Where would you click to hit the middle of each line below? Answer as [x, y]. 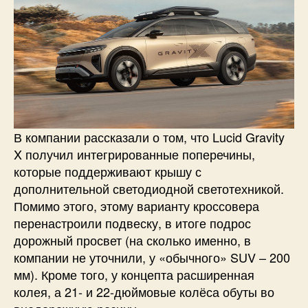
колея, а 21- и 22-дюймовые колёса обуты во [144, 291]
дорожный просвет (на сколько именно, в [132, 240]
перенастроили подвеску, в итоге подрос [132, 222]
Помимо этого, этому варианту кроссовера [136, 205]
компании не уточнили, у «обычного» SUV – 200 [152, 257]
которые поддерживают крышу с [108, 171]
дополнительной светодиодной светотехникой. [149, 188]
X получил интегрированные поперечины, [134, 154]
